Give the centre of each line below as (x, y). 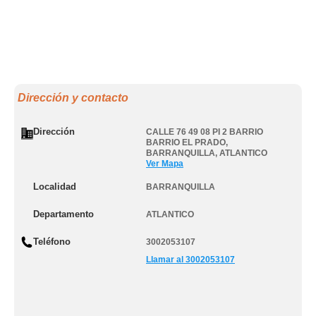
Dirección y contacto (73, 98)
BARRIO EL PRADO (186, 142)
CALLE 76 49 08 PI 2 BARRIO (205, 132)
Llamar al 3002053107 (190, 260)
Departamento (63, 214)
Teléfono (52, 242)
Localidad (55, 187)
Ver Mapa (165, 164)
